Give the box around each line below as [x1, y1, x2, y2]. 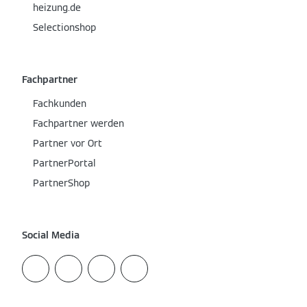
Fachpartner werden [33, 117, 124, 130]
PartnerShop [33, 177, 90, 189]
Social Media [22, 229, 79, 241]
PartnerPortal [33, 157, 96, 169]
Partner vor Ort [33, 137, 102, 149]
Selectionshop [33, 21, 96, 34]
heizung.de [33, 1, 81, 14]
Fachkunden [33, 97, 86, 110]
